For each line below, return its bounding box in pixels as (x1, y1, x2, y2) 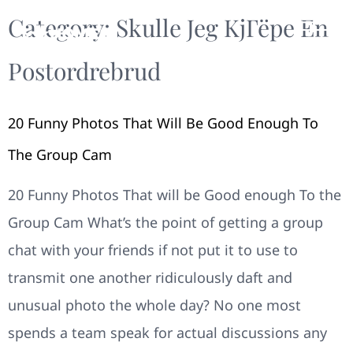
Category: (8, 12, 116, 43)
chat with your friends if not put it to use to (8, 240, 298, 259)
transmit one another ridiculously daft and (8, 268, 292, 287)
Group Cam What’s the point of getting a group (8, 213, 323, 232)
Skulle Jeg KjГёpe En (116, 12, 329, 43)
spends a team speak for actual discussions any (8, 323, 327, 342)
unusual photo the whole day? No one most (8, 295, 301, 314)
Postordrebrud (8, 55, 161, 87)
